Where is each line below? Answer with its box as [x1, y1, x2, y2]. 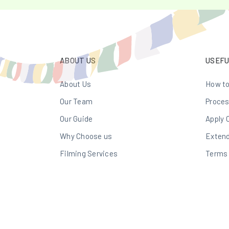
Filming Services [60, 149, 118, 158]
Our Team [60, 97, 93, 106]
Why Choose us [60, 131, 112, 141]
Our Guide [60, 114, 93, 123]
